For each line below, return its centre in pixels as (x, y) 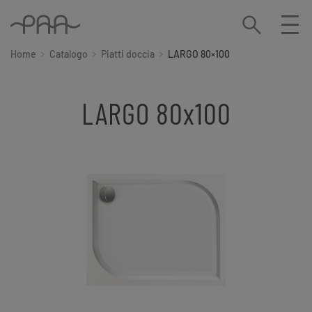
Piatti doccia (128, 54)
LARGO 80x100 (156, 113)
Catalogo (69, 54)
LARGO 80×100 (199, 54)
